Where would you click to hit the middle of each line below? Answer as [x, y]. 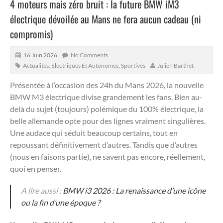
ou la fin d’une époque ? [60, 202]
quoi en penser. [36, 168]
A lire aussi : [42, 190]
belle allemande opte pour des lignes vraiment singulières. [108, 120]
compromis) [31, 34]
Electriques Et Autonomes [85, 65]
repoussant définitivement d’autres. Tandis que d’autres [104, 144]
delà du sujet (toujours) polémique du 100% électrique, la [107, 109]
